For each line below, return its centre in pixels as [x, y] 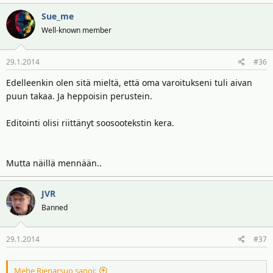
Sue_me [58, 16]
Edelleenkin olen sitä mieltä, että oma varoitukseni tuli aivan [129, 83]
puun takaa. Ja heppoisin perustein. [79, 96]
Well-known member [76, 30]
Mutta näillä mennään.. [54, 163]
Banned [55, 207]
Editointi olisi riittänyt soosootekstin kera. [90, 123]
